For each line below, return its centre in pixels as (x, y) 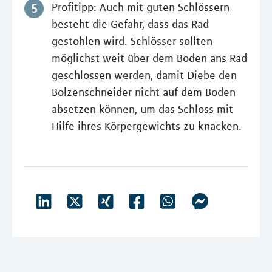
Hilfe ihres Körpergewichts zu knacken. (147, 126)
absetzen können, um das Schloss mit (142, 109)
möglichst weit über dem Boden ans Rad (149, 58)
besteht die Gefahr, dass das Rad (130, 24)
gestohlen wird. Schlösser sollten (132, 41)
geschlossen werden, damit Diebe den (144, 75)
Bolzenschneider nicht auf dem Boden (144, 92)
